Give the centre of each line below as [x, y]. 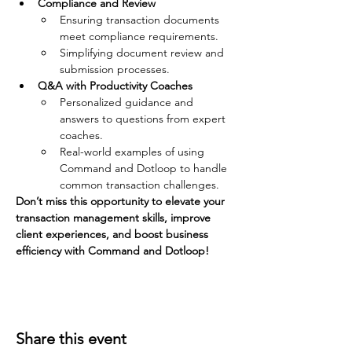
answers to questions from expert [144, 118]
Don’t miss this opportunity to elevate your [122, 201]
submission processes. [115, 69]
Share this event [71, 338]
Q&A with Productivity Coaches [115, 85]
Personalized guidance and [128, 102]
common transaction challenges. [139, 184]
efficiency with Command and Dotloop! [112, 250]
